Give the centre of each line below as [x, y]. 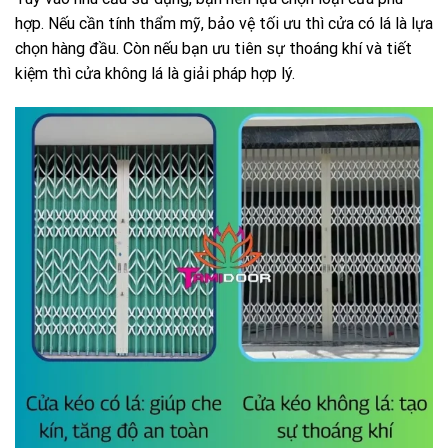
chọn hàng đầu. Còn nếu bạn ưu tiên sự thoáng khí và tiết [213, 49]
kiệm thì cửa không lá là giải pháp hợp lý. [155, 74]
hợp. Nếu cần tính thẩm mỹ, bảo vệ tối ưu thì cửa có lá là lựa [224, 24]
